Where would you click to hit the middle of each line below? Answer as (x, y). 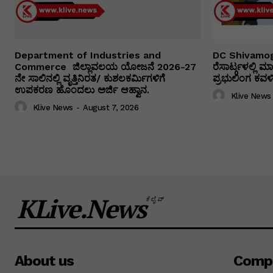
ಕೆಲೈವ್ (155, 199)
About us (44, 261)
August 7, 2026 (111, 107)
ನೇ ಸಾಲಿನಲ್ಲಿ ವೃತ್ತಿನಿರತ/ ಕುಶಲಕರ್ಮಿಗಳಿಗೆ (90, 78)
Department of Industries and (88, 55)
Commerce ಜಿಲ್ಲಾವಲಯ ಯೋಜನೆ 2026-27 (105, 66)
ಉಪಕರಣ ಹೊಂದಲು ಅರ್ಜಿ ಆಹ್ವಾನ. (82, 90)
